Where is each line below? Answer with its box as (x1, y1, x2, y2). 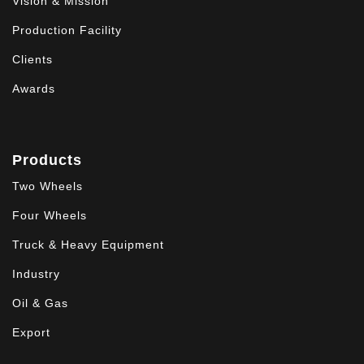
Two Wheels (12, 180, 83, 193)
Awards (12, 82, 55, 95)
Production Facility (12, 24, 122, 37)
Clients (12, 53, 53, 66)
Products (12, 152, 82, 168)
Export (12, 326, 50, 339)
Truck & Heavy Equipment (12, 238, 164, 251)
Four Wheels (12, 209, 87, 222)
